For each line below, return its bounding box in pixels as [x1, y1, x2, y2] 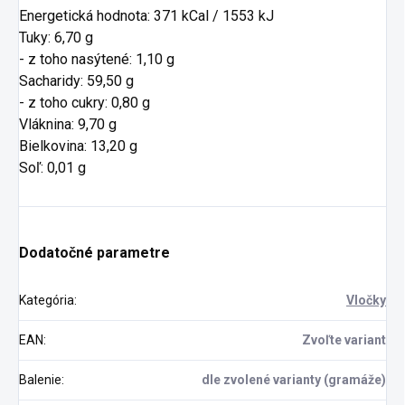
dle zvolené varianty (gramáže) [202, 372, 386, 387]
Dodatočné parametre [19, 244, 170, 261]
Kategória [19, 293, 74, 307]
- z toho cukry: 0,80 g [19, 94, 150, 111]
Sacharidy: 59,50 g [19, 72, 134, 89]
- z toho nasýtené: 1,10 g [19, 51, 174, 68]
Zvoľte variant [302, 333, 386, 347]
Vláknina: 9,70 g [19, 116, 117, 133]
